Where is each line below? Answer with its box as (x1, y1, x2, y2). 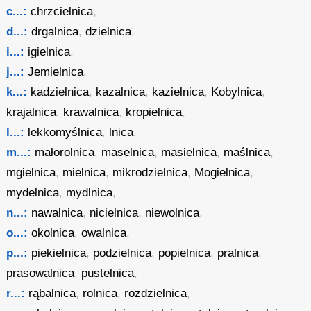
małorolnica (35, 146, 95, 159)
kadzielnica (31, 85, 90, 99)
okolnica (31, 226, 75, 239)
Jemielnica (28, 65, 84, 78)
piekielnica (31, 246, 87, 260)
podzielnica (93, 246, 152, 260)
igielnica (28, 45, 71, 58)
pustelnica (81, 267, 135, 280)
